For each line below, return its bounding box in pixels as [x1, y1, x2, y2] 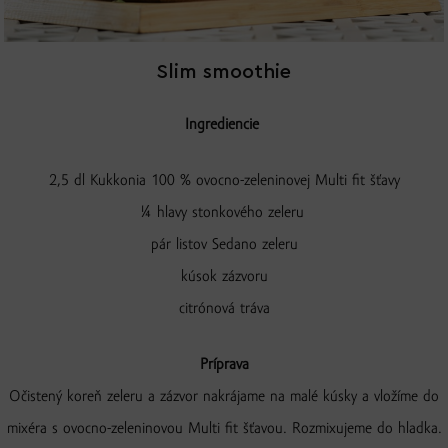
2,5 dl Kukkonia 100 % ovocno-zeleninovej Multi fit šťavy [48, 173, 400, 190]
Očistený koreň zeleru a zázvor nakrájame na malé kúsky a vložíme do [9, 389, 439, 406]
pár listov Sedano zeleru [150, 237, 298, 254]
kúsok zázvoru [180, 269, 268, 286]
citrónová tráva [178, 301, 270, 318]
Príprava [199, 357, 249, 374]
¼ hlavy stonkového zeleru [139, 205, 309, 222]
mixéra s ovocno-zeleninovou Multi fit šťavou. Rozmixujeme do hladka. [6, 421, 442, 438]
